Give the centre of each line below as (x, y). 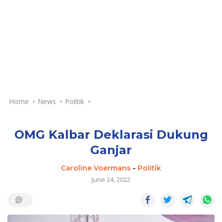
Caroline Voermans (96, 168)
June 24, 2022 (111, 179)
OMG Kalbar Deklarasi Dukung (111, 134)
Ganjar (111, 150)
